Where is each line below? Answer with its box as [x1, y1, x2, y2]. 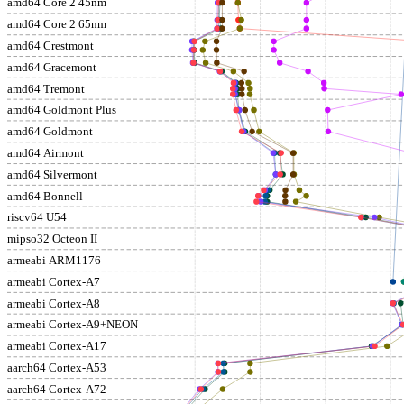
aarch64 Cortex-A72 [7, 381, 106, 396]
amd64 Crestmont [7, 39, 94, 53]
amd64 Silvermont [7, 167, 97, 181]
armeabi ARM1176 [7, 252, 101, 267]
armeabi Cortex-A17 [7, 339, 106, 353]
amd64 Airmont [7, 146, 84, 161]
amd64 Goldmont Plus [7, 103, 116, 117]
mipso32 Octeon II [7, 232, 97, 246]
